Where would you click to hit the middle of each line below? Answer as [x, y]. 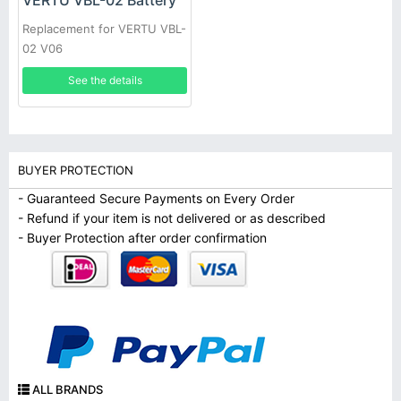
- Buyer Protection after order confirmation [142, 238]
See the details [105, 80]
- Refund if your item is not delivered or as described [172, 218]
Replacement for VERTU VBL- [104, 29]
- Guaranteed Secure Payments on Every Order [156, 198]
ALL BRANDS [66, 389]
